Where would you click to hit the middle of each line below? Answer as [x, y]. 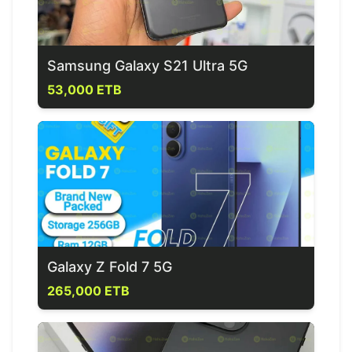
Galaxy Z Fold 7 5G [110, 267]
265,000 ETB [88, 291]
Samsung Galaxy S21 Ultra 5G [147, 66]
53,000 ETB [84, 90]
